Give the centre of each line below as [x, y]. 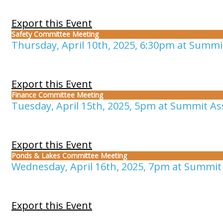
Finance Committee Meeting [57, 95]
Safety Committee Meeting [55, 34]
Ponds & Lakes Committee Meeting [69, 156]
